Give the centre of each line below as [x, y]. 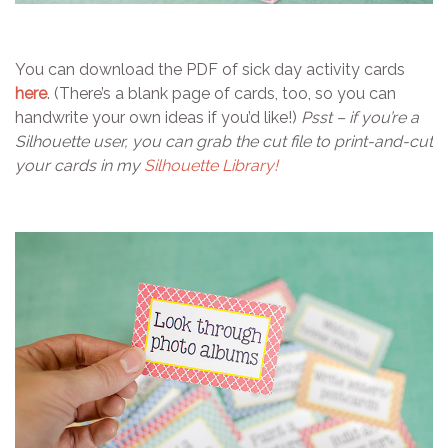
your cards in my [79, 165]
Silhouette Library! [211, 165]
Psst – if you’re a [360, 117]
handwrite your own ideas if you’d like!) [158, 117]
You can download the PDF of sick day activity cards [210, 69]
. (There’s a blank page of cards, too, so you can [221, 93]
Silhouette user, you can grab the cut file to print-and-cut [224, 141]
